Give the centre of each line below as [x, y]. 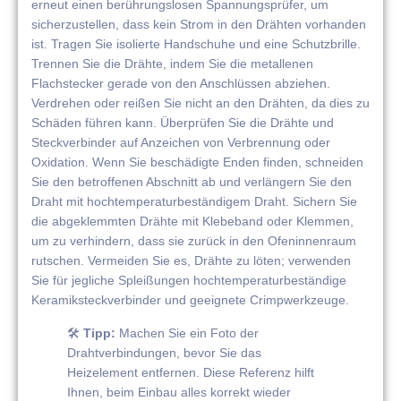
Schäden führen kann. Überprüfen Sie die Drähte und [183, 123]
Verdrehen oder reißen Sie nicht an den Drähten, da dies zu [200, 103]
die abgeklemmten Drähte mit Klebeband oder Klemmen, [192, 222]
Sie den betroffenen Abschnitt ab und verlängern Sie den [192, 182]
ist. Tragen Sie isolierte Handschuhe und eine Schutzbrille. [196, 44]
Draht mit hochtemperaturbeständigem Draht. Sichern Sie [194, 202]
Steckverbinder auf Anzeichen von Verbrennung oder [181, 143]
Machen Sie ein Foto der [187, 333]
